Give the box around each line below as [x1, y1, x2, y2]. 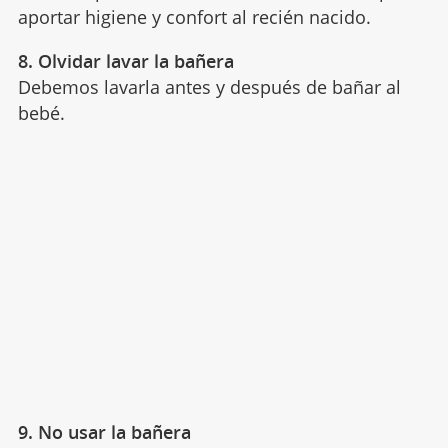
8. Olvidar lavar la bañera [17, 48, 234, 73]
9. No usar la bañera [17, 419, 191, 444]
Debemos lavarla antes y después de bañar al [17, 74, 401, 99]
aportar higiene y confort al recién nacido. [17, 4, 371, 29]
